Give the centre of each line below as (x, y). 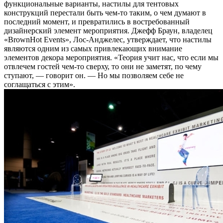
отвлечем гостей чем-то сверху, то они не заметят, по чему (103, 67)
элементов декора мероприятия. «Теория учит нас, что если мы (111, 58)
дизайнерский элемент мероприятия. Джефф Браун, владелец (108, 31)
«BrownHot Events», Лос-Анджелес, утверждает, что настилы (108, 40)
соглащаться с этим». (40, 85)
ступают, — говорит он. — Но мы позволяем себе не (94, 76)
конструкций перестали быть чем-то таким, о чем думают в (105, 13)
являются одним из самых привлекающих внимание (93, 49)
